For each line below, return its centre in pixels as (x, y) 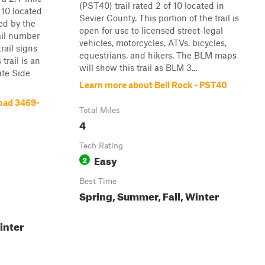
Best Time (98, 181)
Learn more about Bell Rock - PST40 (153, 85)
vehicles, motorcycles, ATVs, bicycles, (153, 43)
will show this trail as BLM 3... (138, 67)
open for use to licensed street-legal (151, 30)
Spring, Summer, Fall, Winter (149, 195)
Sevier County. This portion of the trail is (159, 18)
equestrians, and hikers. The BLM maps (158, 55)
